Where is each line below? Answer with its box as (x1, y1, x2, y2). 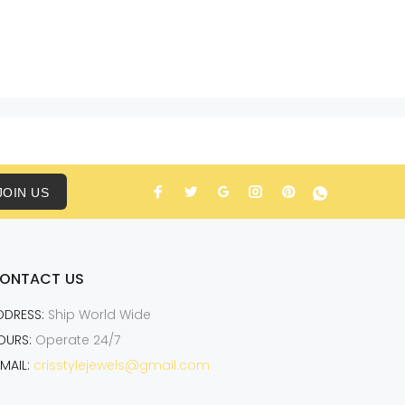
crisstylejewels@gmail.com (33, 356, 210, 374)
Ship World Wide (43, 306, 151, 324)
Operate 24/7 (31, 331, 120, 349)
